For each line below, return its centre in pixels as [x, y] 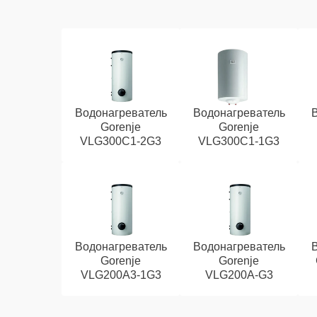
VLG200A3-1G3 [121, 275]
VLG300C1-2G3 [121, 141]
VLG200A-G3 [239, 275]
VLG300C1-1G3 [239, 141]
